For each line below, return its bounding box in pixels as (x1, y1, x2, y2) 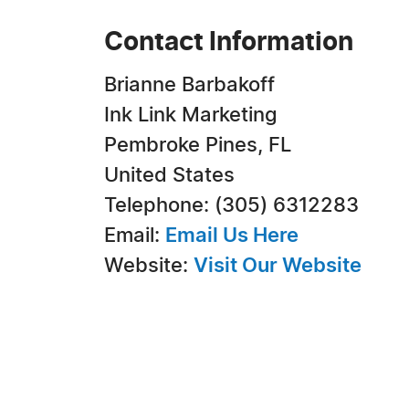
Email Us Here (165, 225, 299, 246)
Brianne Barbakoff (104, 75, 275, 95)
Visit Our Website (194, 256, 362, 276)
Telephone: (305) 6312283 (104, 195, 359, 215)
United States (104, 165, 235, 185)
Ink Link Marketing (104, 105, 278, 125)
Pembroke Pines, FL (104, 135, 291, 155)
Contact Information (104, 30, 353, 56)
